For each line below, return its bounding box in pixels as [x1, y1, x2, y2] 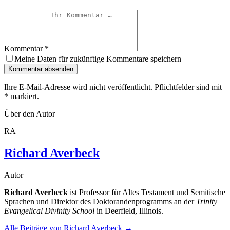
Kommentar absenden [8, 65, 73, 73]
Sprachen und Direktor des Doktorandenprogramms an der [4, 197, 196, 206]
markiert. [8, 92, 39, 101]
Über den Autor [4, 109, 55, 119]
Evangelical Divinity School [4, 206, 94, 216]
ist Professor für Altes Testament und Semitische [68, 188, 225, 197]
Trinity [196, 197, 217, 206]
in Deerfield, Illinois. [94, 206, 163, 216]
